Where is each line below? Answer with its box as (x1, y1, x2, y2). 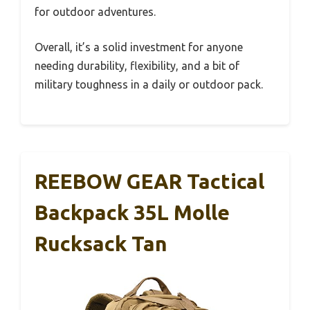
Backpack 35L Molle (35, 201, 230, 225)
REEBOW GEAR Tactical (35, 170, 264, 194)
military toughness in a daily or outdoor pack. (35, 78, 263, 91)
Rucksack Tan (35, 232, 167, 256)
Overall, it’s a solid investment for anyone (35, 41, 243, 54)
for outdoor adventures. (35, 6, 156, 19)
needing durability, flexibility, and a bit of (35, 60, 239, 73)
